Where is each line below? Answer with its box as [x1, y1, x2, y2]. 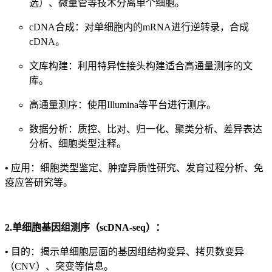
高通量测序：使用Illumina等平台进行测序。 [29, 100, 216, 110]
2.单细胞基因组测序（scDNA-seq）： [5, 222, 165, 233]
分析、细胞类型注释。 [29, 138, 126, 149]
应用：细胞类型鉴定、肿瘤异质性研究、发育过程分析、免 [11, 163, 263, 174]
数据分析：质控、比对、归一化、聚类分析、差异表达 [29, 124, 262, 135]
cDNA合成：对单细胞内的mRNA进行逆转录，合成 [29, 22, 249, 33]
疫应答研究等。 [5, 177, 73, 188]
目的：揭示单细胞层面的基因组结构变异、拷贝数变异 [11, 246, 244, 257]
